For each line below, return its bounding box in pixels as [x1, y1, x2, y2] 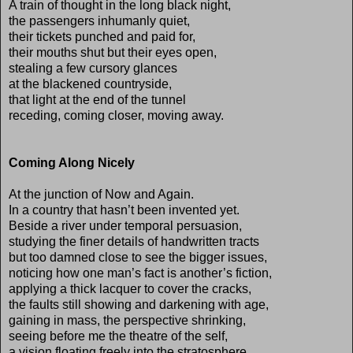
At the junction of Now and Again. [9, 187, 194, 201]
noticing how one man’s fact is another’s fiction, [9, 266, 272, 280]
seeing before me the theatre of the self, [9, 329, 228, 343]
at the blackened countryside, [9, 76, 172, 91]
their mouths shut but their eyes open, [9, 45, 217, 59]
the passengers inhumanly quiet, [9, 13, 190, 28]
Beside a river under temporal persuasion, [9, 218, 242, 232]
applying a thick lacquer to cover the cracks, [9, 281, 251, 295]
